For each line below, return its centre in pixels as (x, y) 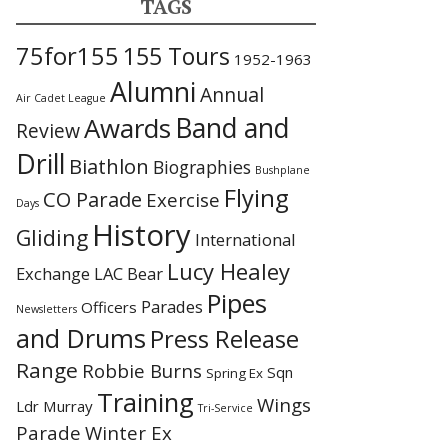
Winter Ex (128, 432)
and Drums (81, 338)
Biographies (202, 167)
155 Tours (176, 56)
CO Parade (92, 199)
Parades (172, 306)
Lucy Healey (228, 271)
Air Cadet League (61, 98)
